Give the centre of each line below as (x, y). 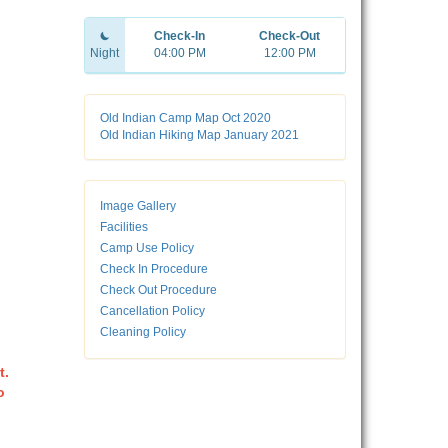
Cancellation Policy (152, 311)
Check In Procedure (153, 269)
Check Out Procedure (158, 290)
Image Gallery (137, 206)
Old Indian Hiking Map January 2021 (199, 135)
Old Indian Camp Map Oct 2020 (185, 118)
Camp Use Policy (146, 248)
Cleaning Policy (142, 332)
